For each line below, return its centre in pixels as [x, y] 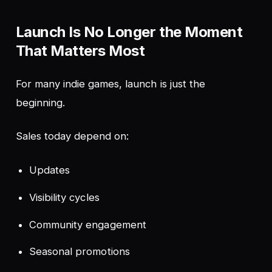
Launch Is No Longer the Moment [129, 32]
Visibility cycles [64, 197]
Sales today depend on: [72, 136]
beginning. [40, 103]
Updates [50, 170]
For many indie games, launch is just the [110, 84]
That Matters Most [80, 50]
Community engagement [88, 224]
